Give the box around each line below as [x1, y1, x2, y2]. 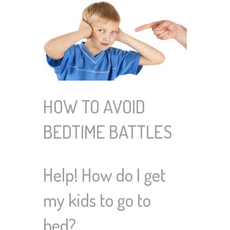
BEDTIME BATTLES [43, 120, 172, 143]
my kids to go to [43, 188, 151, 212]
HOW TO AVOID [43, 95, 145, 118]
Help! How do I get [43, 163, 166, 186]
